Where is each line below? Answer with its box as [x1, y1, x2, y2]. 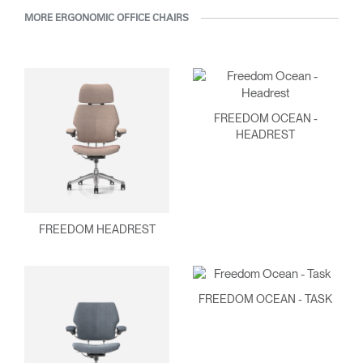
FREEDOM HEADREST [38, 222, 156, 236]
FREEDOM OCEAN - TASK [199, 292, 332, 305]
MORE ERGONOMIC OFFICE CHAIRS [24, 12, 189, 23]
